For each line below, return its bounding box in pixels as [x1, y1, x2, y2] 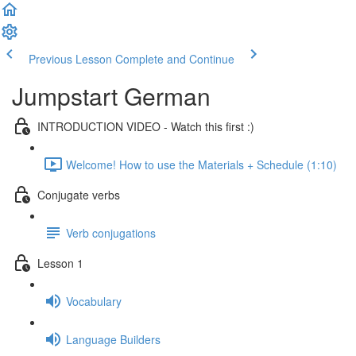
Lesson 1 [37, 254, 83, 271]
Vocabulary [66, 292, 122, 309]
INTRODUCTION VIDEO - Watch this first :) [37, 118, 254, 134]
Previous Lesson [29, 51, 112, 67]
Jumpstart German [12, 79, 211, 113]
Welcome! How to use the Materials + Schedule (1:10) [66, 156, 337, 172]
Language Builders [66, 331, 161, 347]
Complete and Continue [115, 51, 234, 67]
